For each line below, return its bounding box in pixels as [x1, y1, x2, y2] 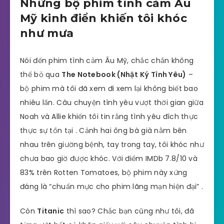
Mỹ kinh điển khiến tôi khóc [20, 11, 187, 25]
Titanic [37, 205, 64, 216]
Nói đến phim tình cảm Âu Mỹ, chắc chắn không [20, 55, 194, 66]
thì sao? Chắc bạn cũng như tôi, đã [64, 205, 194, 216]
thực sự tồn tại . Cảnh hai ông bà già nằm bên [20, 125, 187, 136]
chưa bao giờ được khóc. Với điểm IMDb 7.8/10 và [20, 153, 198, 164]
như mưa [20, 26, 74, 40]
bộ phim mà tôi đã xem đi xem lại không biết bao [20, 83, 198, 94]
